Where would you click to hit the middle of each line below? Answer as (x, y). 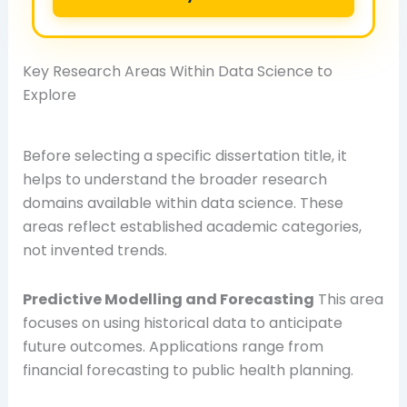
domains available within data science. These (183, 203)
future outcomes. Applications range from (173, 346)
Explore (49, 94)
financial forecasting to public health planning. (188, 370)
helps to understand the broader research (174, 179)
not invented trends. (94, 250)
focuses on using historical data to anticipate (182, 323)
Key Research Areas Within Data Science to (177, 71)
